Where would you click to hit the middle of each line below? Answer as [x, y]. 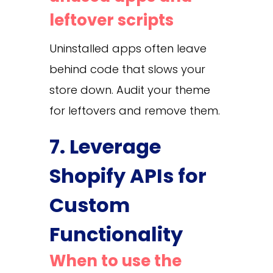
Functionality [116, 234]
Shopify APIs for [128, 175]
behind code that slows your [127, 69]
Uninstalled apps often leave [128, 48]
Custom [89, 205]
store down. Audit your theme [129, 90]
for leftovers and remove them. [134, 110]
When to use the [115, 261]
